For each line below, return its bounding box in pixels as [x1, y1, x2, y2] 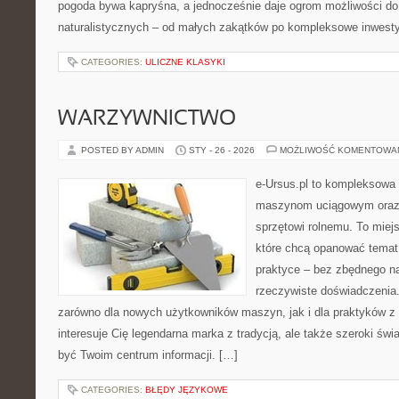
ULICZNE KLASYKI [145, 57, 225, 67]
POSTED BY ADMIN [81, 145, 167, 155]
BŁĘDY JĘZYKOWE [145, 385, 228, 395]
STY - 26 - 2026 [189, 145, 255, 155]
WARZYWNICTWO [58, 110, 236, 129]
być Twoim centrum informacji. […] [58, 348, 238, 362]
